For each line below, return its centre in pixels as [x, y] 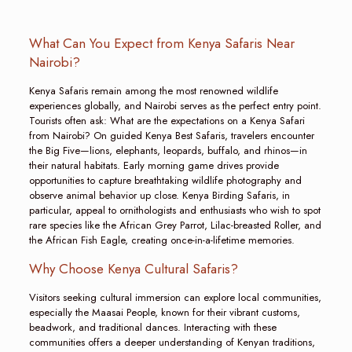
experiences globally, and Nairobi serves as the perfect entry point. [175, 105]
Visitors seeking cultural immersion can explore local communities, [175, 297]
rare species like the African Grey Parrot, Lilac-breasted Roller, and [175, 225]
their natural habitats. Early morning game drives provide [154, 165]
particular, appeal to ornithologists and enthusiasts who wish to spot [174, 210]
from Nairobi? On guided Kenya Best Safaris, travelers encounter [171, 135]
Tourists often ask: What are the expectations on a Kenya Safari [167, 120]
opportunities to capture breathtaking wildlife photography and [165, 180]
